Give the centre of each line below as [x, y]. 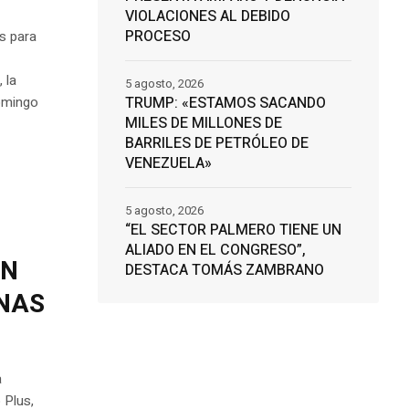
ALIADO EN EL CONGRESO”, [215, 251]
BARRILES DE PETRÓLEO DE [216, 144]
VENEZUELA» [168, 164]
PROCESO [157, 37]
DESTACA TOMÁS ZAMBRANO [224, 271]
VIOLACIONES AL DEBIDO [207, 17]
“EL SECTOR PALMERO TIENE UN [233, 231]
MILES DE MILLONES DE [203, 124]
